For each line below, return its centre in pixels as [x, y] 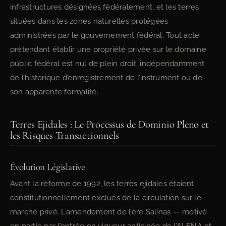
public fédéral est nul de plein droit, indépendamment [107, 64]
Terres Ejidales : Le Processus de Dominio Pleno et [109, 124]
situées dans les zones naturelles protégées [89, 21]
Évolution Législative [48, 167]
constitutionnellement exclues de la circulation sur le [106, 198]
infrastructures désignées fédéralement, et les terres [105, 7]
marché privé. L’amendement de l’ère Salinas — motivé [109, 212]
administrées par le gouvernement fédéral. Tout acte [105, 35]
